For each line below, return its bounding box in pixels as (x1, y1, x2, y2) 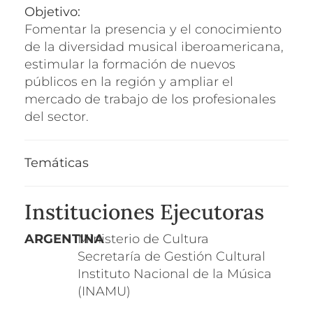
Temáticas (24, 154, 89, 170)
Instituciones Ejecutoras (24, 198, 264, 225)
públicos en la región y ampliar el (24, 73, 233, 89)
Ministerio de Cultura (77, 231, 209, 247)
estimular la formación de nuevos (24, 56, 235, 72)
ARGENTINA (24, 231, 104, 247)
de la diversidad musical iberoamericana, (24, 38, 284, 54)
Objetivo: (24, 3, 84, 20)
